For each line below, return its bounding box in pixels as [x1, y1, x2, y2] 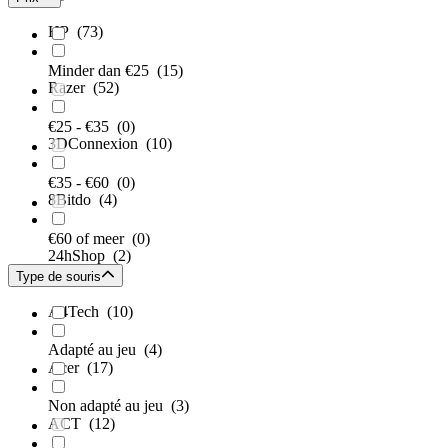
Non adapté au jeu [48, 397, 171, 415]
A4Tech [48, 303, 107, 321]
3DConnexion [48, 135, 146, 153]
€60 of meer [48, 230, 132, 248]
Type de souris [16, 269, 101, 285]
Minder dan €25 [48, 62, 157, 80]
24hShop [48, 247, 113, 265]
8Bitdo [48, 191, 99, 209]
